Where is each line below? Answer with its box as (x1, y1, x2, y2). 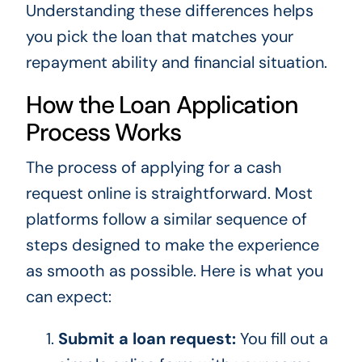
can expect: (25, 286, 112, 308)
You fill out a (235, 328, 328, 350)
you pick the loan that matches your (25, 26, 293, 48)
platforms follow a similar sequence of (25, 208, 307, 230)
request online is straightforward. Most (25, 183, 313, 204)
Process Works (25, 116, 181, 149)
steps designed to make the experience (25, 234, 319, 256)
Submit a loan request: (57, 328, 236, 350)
